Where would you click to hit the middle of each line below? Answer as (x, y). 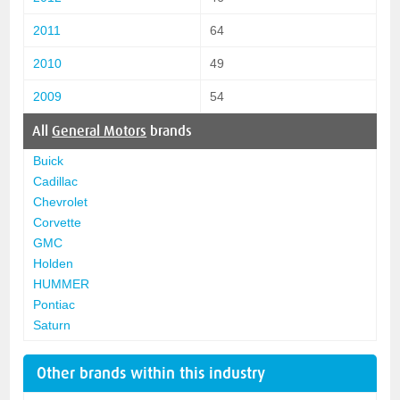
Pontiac (54, 304)
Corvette (58, 222)
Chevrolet (61, 201)
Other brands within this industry (151, 373)
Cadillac (56, 181)
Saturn (52, 325)
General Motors (100, 131)
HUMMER (62, 283)
